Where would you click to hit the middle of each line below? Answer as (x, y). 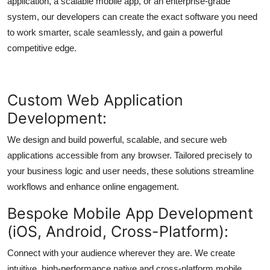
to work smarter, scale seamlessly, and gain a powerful (115, 32)
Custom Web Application (95, 100)
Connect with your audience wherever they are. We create (121, 253)
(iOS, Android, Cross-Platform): (118, 231)
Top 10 (24, 10)
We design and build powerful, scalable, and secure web (117, 139)
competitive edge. (42, 48)
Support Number (47, 69)
